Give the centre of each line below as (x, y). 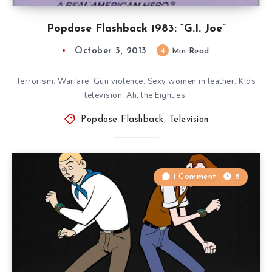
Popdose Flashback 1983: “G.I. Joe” (136, 29)
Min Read (189, 51)
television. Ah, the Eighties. (136, 95)
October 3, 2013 (111, 51)
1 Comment (195, 177)
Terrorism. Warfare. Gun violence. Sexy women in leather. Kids (136, 81)
